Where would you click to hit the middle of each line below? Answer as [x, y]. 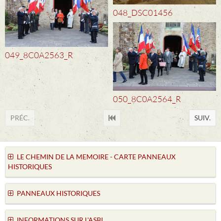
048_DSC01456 [143, 12]
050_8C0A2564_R [147, 99]
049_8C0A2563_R [39, 55]
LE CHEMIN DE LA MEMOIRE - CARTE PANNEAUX [96, 156]
